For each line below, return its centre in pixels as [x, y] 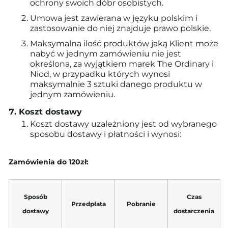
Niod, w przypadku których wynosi [100, 74]
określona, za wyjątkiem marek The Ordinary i [122, 64]
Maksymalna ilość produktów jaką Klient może [124, 44]
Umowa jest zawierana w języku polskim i [114, 18]
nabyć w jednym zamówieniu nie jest [106, 54]
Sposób [35, 197]
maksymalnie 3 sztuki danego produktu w [116, 84]
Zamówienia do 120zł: [49, 162]
